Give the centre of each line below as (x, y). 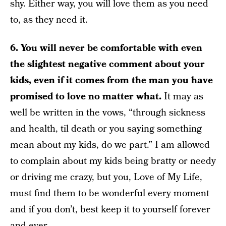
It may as (184, 97)
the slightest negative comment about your (107, 64)
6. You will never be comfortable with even (106, 48)
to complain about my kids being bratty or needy (113, 161)
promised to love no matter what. (87, 97)
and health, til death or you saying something (106, 129)
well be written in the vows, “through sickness (108, 113)
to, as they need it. (49, 20)
